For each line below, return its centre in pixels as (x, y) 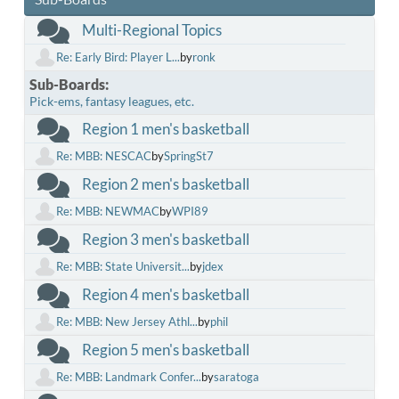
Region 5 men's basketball (166, 349)
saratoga (236, 377)
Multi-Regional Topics (152, 29)
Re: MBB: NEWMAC (108, 211)
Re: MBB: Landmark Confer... (129, 377)
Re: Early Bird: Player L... (118, 57)
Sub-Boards (67, 84)
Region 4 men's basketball (166, 294)
